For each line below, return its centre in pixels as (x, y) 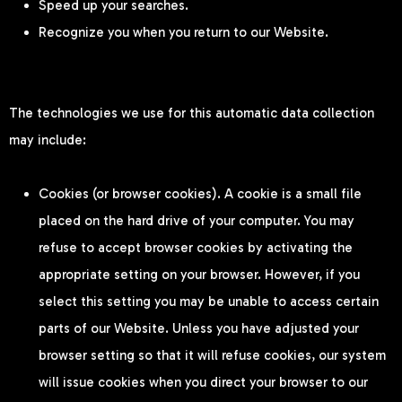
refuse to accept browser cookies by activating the (196, 247)
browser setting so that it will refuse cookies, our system (212, 355)
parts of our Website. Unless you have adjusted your (199, 328)
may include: (48, 140)
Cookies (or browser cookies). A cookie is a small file (200, 193)
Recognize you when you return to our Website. (184, 32)
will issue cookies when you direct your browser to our (203, 382)
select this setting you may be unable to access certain (209, 301)
